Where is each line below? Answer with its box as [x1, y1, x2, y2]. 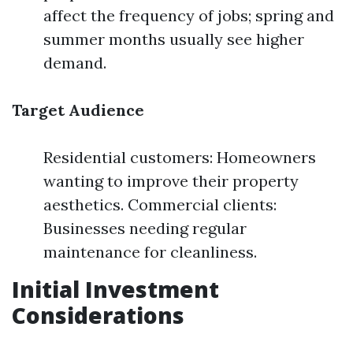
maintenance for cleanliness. [43, 242, 257, 262]
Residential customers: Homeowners [43, 147, 316, 167]
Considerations [12, 300, 184, 330]
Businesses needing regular [43, 218, 247, 238]
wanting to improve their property [43, 171, 299, 191]
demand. [43, 53, 106, 72]
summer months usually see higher [43, 29, 304, 49]
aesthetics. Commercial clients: [43, 195, 277, 214]
